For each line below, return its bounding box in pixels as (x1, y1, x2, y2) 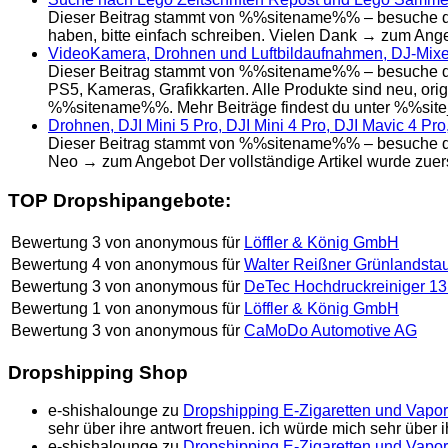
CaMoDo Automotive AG (244, 321, 417, 339)
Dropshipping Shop (8, 361, 188, 383)
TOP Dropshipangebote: (8, 190, 231, 212)
